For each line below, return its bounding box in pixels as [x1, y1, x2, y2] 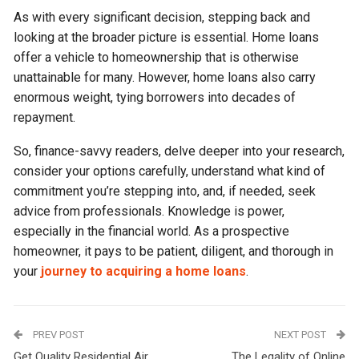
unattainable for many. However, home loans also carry [14, 70, 317, 85]
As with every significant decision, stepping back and [14, 10, 311, 25]
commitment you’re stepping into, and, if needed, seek [14, 184, 317, 199]
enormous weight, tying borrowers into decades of [14, 90, 296, 105]
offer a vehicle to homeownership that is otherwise [14, 50, 300, 65]
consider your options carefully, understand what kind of [14, 163, 326, 179]
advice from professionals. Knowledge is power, [14, 204, 285, 219]
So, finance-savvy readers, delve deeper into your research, [14, 143, 345, 159]
